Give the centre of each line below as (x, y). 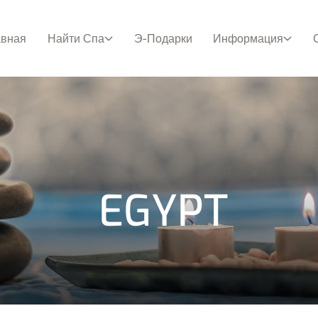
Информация (248, 38)
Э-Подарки (163, 38)
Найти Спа (76, 38)
